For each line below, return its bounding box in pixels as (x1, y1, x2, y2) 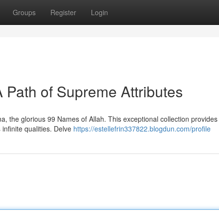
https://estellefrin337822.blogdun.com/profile (73, 124, 211, 133)
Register (50, 7, 76, 17)
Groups (13, 7, 36, 17)
